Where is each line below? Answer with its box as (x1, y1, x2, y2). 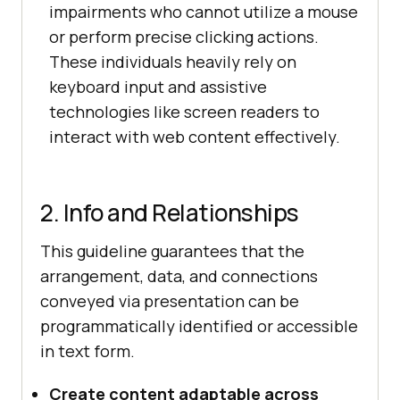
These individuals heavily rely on (49, 51, 296, 73)
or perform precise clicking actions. (49, 26, 319, 48)
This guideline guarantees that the (40, 240, 304, 262)
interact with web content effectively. (49, 126, 340, 148)
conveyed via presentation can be (40, 290, 299, 312)
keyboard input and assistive (49, 76, 267, 98)
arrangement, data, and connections (40, 265, 318, 287)
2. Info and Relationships (40, 196, 299, 229)
